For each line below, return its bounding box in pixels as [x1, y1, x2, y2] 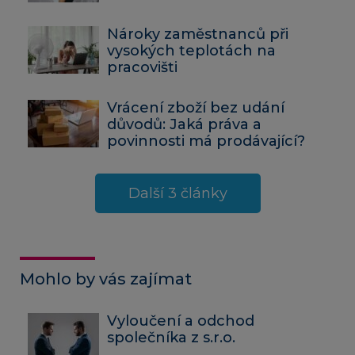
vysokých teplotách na [107, 41, 276, 59]
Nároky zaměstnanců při [107, 25, 288, 43]
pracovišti [107, 58, 177, 76]
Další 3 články [128, 184, 227, 202]
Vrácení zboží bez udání [107, 98, 284, 116]
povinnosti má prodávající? [107, 132, 305, 150]
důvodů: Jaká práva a [107, 115, 261, 133]
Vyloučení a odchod [107, 311, 254, 330]
